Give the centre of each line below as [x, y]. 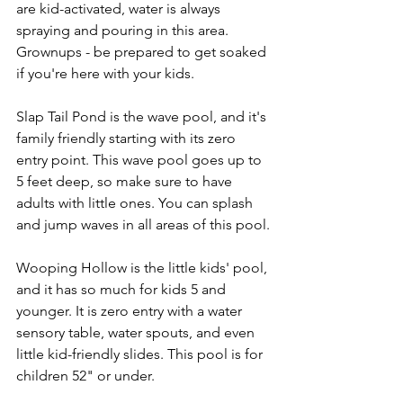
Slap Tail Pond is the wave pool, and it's [143, 116]
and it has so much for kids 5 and [123, 289]
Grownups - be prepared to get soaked [143, 52]
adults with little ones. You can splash [136, 203]
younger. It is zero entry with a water [131, 311]
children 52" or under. [87, 376]
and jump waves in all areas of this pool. [143, 224]
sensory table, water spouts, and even [137, 332]
